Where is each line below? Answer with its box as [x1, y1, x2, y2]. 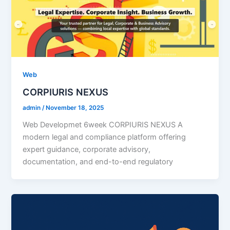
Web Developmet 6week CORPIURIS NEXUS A [23, 120, 183, 130]
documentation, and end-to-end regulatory [23, 157, 174, 167]
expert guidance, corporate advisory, [23, 145, 151, 155]
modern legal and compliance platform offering [23, 132, 186, 142]
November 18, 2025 [46, 104, 104, 112]
